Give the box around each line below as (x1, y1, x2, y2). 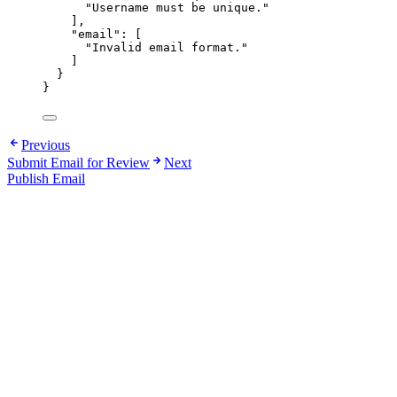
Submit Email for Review (7, 155, 150, 171)
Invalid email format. (92, 41, 241, 55)
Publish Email (7, 171, 85, 187)
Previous (21, 137, 70, 153)
